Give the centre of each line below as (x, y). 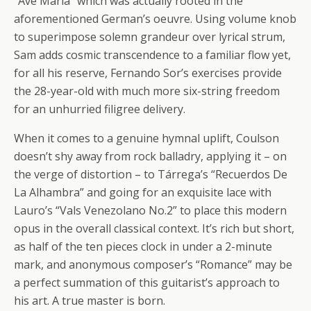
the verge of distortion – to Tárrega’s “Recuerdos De (151, 174)
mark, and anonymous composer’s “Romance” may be (153, 264)
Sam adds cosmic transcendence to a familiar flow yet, (152, 55)
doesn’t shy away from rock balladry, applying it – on (150, 156)
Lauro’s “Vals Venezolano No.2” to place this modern (150, 210)
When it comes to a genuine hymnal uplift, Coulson (146, 138)
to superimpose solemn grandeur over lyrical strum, (150, 37)
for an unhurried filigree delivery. (100, 109)
